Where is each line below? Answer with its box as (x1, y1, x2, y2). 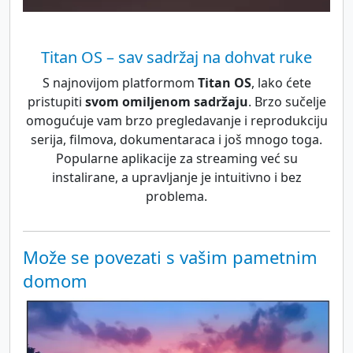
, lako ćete (251, 73, 311, 91)
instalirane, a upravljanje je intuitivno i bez (51, 168, 302, 186)
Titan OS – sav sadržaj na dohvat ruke (41, 46, 312, 68)
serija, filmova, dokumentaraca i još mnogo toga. (31, 130, 322, 148)
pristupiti (27, 92, 85, 110)
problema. (146, 187, 207, 205)
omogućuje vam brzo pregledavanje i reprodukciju (25, 111, 328, 129)
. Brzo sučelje (247, 92, 326, 110)
